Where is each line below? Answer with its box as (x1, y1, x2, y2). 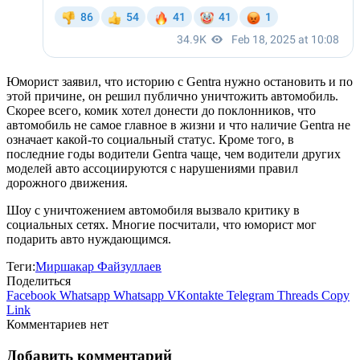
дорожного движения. (6, 175, 128, 190)
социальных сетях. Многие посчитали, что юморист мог (6, 217, 317, 231)
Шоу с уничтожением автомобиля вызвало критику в (6, 202, 300, 217)
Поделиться (6, 273, 71, 288)
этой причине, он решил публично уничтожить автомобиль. (6, 88, 338, 103)
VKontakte (167, 288, 223, 302)
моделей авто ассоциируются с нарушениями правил (6, 161, 298, 175)
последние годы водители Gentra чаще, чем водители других (6, 146, 341, 161)
